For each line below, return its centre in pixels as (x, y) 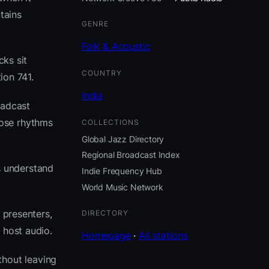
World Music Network (122, 187)
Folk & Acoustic (116, 46)
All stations (163, 235)
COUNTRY (102, 73)
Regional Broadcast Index (131, 155)
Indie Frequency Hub (122, 171)
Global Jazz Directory (123, 139)
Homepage (106, 235)
